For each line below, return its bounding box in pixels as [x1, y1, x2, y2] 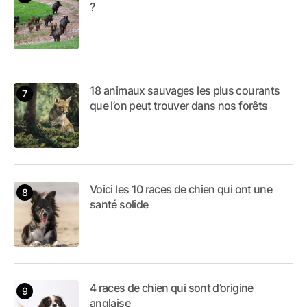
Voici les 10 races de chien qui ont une [90, 182, 273, 196]
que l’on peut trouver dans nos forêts [90, 98, 268, 112]
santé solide [90, 197, 149, 211]
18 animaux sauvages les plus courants [90, 83, 280, 97]
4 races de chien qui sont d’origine [90, 280, 254, 295]
